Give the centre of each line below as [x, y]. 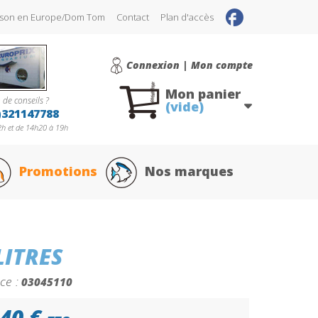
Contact [133, 17]
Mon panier [203, 94]
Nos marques [189, 171]
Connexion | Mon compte [190, 65]
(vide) [184, 106]
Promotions [58, 171]
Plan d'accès [187, 17]
